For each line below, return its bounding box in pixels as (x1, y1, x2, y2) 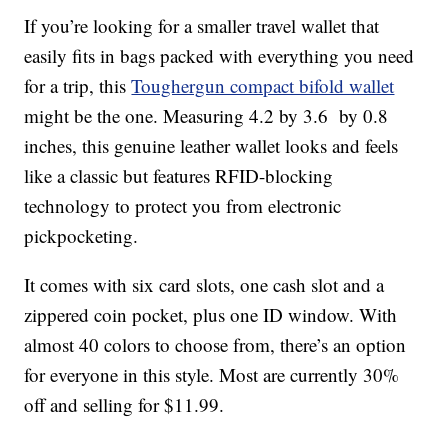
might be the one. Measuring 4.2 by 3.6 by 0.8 (24, 103, 389, 129)
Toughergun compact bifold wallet (131, 73, 395, 99)
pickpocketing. (24, 223, 139, 249)
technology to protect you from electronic (24, 193, 342, 219)
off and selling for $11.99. (24, 392, 225, 418)
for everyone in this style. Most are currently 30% (24, 362, 400, 388)
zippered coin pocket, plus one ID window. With (24, 302, 398, 328)
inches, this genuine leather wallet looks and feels (24, 133, 399, 159)
